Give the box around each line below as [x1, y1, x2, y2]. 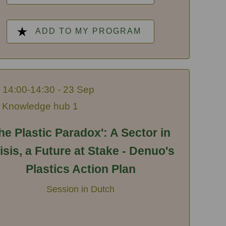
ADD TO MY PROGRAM [35, 27, 141, 36]
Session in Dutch [46, 183, 115, 194]
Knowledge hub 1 [2, 100, 78, 111]
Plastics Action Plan [25, 162, 136, 176]
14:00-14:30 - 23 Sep [2, 84, 94, 95]
